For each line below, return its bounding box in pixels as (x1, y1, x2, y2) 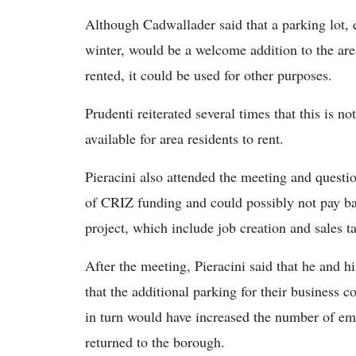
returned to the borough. (85, 332, 225, 351)
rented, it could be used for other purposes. (85, 65, 332, 84)
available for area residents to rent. (85, 129, 284, 148)
